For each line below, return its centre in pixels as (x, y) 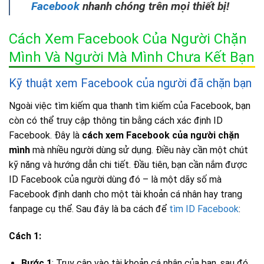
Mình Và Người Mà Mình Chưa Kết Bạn (132, 57)
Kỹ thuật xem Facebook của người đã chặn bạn (130, 83)
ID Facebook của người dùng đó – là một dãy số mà (115, 179)
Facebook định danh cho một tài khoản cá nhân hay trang (126, 194)
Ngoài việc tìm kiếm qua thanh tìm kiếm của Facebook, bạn (130, 105)
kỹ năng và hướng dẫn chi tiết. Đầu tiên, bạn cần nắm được (128, 164)
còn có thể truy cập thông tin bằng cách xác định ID (116, 120)
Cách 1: (25, 236)
